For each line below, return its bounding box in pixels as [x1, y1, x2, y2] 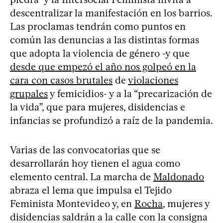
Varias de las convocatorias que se [10, 143, 160, 156]
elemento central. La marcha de [10, 170, 153, 183]
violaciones [128, 74, 178, 86]
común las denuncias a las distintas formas [10, 33, 199, 46]
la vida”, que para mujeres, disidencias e [10, 101, 185, 113]
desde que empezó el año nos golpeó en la [10, 60, 196, 73]
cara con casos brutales [10, 74, 112, 86]
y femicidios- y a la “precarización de [48, 87, 212, 100]
